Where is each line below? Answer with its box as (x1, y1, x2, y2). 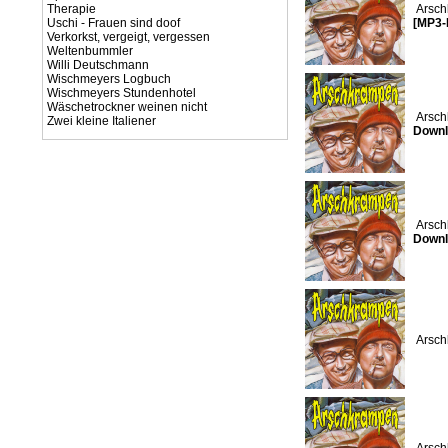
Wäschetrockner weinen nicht (47, 100, 207, 114)
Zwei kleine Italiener (47, 114, 156, 128)
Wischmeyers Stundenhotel (47, 86, 196, 100)
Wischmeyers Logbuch (47, 72, 171, 86)
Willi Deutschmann (47, 58, 149, 72)
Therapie (47, 2, 96, 16)
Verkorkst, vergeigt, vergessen (47, 30, 210, 44)
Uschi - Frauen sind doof (47, 16, 180, 30)
